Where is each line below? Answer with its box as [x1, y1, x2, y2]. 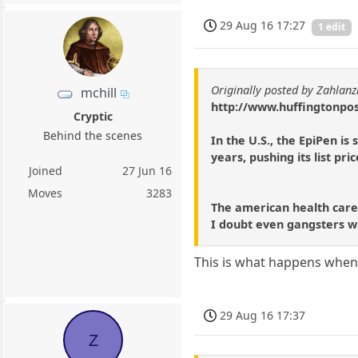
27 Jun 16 [122, 163, 173, 179]
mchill [81, 84, 117, 102]
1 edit [318, 20, 346, 34]
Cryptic [73, 109, 113, 125]
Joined [28, 163, 62, 179]
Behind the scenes [43, 128, 143, 144]
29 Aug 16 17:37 [220, 308, 306, 324]
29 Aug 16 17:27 [220, 18, 306, 34]
